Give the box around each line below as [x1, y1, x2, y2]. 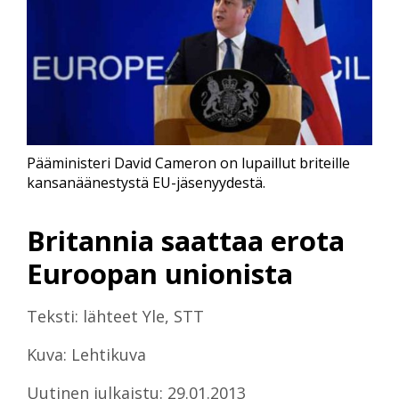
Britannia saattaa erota [27, 221, 345, 259]
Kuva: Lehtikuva [27, 343, 146, 365]
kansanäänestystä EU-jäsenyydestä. [27, 173, 265, 193]
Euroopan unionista [27, 254, 293, 292]
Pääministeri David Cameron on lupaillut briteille [27, 153, 350, 174]
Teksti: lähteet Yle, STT [27, 305, 204, 327]
